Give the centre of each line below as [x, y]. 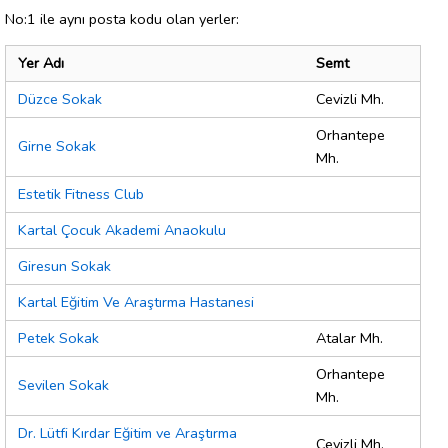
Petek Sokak [58, 338]
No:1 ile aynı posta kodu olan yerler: [122, 18]
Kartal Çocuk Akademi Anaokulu [122, 230]
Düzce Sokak [60, 99]
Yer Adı [41, 63]
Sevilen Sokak [63, 385]
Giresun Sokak [64, 266]
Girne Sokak [57, 146]
